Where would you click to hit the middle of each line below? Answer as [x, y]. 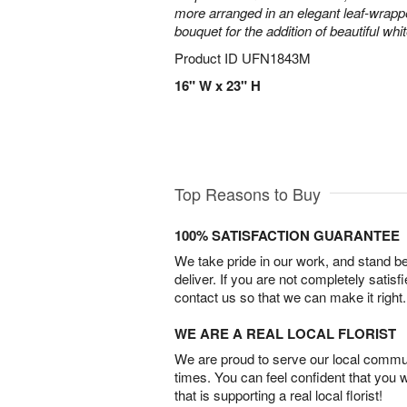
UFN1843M [276, 58]
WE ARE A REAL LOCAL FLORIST [285, 334]
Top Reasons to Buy [248, 194]
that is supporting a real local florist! [278, 395]
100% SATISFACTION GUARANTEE [287, 236]
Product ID [208, 58]
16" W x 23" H [218, 85]
